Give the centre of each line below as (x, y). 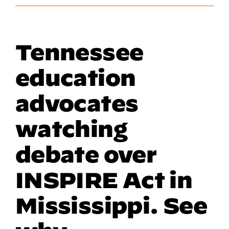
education (76, 77)
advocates (77, 103)
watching (71, 128)
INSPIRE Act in (104, 179)
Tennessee (79, 52)
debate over (86, 154)
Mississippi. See (111, 205)
